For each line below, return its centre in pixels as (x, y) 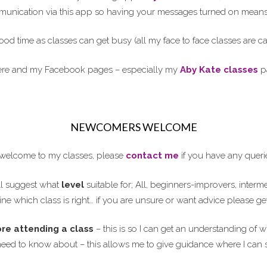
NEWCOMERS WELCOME (133, 127)
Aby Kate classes (218, 69)
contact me (152, 156)
